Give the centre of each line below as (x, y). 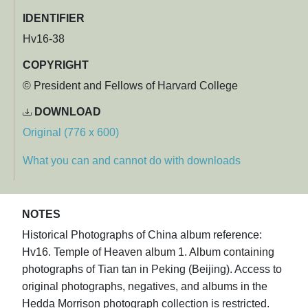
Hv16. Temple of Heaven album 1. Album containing (148, 252)
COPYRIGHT (56, 65)
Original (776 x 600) (71, 132)
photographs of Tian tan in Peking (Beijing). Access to (152, 269)
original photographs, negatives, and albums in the (145, 286)
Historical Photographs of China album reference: (142, 234)
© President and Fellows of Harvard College (130, 85)
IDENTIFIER (54, 18)
